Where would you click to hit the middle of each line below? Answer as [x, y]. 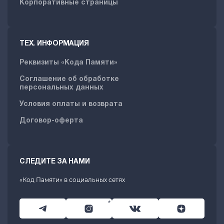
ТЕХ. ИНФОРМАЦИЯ [54, 44]
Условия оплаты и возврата [71, 104]
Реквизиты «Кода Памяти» [68, 63]
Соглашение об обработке [69, 79]
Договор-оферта [51, 121]
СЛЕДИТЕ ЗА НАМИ [55, 162]
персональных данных [61, 88]
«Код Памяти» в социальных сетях [72, 180]
